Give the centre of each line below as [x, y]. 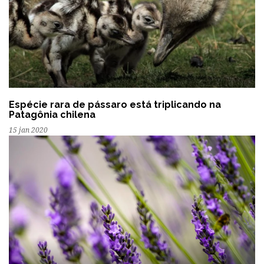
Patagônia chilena [52, 115]
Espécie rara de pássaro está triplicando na [115, 105]
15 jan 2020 [28, 131]
